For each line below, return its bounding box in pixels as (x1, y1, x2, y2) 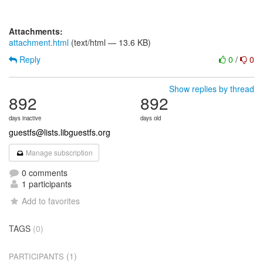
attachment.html (9, 36, 69, 48)
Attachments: (9, 25, 63, 37)
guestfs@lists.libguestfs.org (9, 126, 110, 138)
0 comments (19, 167, 68, 178)
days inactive (9, 114, 41, 122)
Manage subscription (24, 147, 93, 157)
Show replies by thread (169, 83, 254, 95)
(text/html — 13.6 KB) (69, 36, 151, 48)
